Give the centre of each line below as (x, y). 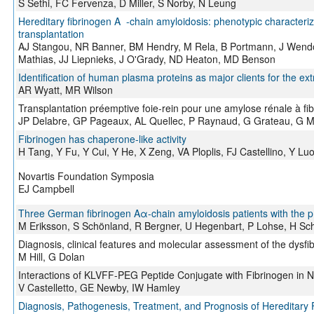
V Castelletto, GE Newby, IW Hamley (99, 288)
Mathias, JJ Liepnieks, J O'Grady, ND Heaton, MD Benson (146, 59)
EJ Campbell (46, 189)
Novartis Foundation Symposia (86, 176)
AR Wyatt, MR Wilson (65, 90)
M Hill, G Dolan (51, 257)
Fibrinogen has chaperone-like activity (102, 139)
